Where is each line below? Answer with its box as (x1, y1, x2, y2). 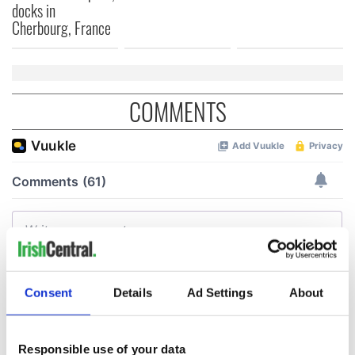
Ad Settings (186, 285, 253, 300)
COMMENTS (128, 94, 227, 130)
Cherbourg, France (12, 16, 111, 40)
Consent (25, 285, 72, 300)
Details (113, 285, 152, 300)
